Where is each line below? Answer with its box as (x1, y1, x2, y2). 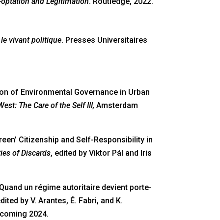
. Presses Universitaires (61, 35, 147, 45)
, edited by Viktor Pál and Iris (50, 148, 152, 158)
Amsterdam (94, 101, 138, 110)
